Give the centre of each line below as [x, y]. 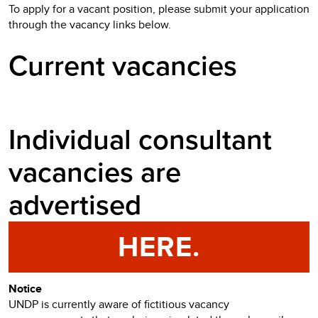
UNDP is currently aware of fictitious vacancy [119, 304]
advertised [75, 205]
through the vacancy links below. [90, 24]
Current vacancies [123, 66]
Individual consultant [140, 140]
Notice [25, 289]
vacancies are [95, 172]
